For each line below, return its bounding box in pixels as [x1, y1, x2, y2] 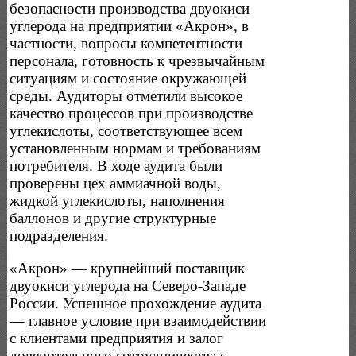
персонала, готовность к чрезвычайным [10, 52, 265, 70]
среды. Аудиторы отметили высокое [10, 87, 243, 105]
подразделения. [10, 227, 109, 245]
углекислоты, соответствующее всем [10, 122, 243, 140]
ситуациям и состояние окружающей [10, 70, 247, 87]
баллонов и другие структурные [10, 210, 217, 227]
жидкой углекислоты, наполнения [10, 192, 226, 210]
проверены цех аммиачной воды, [10, 175, 222, 192]
